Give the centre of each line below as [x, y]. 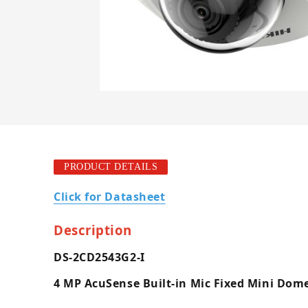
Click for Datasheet [110, 197]
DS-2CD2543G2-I [99, 257]
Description [93, 230]
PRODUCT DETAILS [111, 167]
